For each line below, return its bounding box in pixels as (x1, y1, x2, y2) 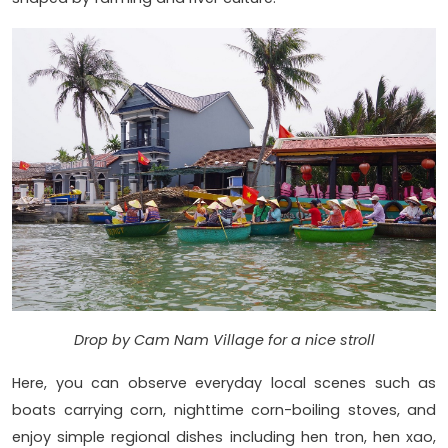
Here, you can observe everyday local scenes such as (12, 372, 436, 393)
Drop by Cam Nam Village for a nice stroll (73, 329, 375, 350)
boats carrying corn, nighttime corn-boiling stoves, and (12, 399, 436, 420)
